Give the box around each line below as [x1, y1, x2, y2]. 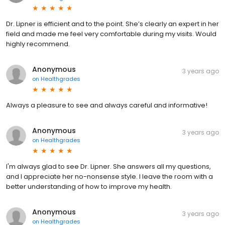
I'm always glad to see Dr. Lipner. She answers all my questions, [6, 162, 211, 172]
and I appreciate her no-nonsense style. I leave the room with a [6, 172, 213, 182]
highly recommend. [6, 39, 70, 49]
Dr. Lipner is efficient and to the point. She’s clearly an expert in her [6, 19, 219, 29]
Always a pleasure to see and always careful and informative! [6, 100, 207, 110]
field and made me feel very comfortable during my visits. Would [6, 29, 216, 39]
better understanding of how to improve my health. [6, 182, 172, 192]
